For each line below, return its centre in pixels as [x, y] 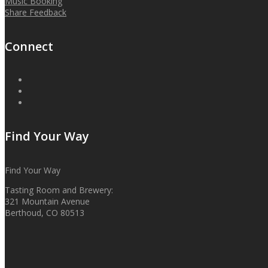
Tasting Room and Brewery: [59, 190]
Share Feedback [36, 13]
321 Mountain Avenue [47, 201]
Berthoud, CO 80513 [45, 212]
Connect [29, 46]
